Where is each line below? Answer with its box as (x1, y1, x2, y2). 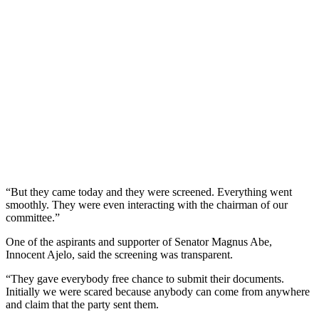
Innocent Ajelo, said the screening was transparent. (6, 248, 233, 261)
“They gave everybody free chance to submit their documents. (6, 272, 284, 285)
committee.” (6, 211, 60, 224)
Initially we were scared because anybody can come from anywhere (6, 285, 310, 298)
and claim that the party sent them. (6, 298, 159, 310)
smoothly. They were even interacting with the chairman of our (6, 198, 288, 211)
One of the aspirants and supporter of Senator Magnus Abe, (6, 235, 272, 248)
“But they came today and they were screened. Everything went (6, 185, 292, 198)
